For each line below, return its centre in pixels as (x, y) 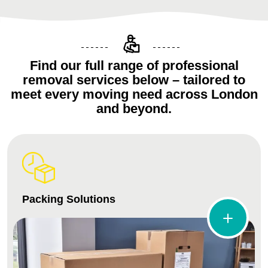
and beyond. (134, 108)
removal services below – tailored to (134, 80)
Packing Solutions (69, 199)
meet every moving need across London (134, 94)
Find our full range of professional (134, 65)
